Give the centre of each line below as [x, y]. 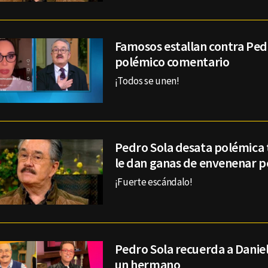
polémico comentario [172, 61]
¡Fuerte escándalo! [153, 182]
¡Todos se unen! [147, 80]
